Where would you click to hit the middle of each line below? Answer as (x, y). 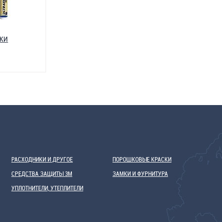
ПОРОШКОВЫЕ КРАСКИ (142, 159)
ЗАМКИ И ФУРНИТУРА (140, 173)
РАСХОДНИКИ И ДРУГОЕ (42, 159)
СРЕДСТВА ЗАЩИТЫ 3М (42, 173)
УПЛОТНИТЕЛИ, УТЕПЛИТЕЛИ (47, 188)
